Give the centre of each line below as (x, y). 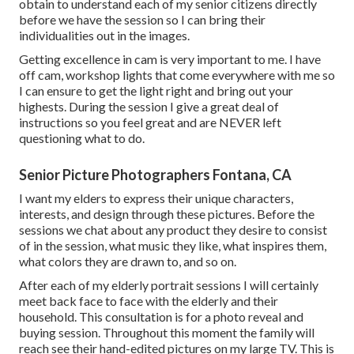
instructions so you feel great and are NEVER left (150, 122)
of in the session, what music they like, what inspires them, (173, 246)
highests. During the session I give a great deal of (149, 107)
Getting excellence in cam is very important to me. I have (170, 59)
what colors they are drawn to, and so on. (128, 262)
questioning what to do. (82, 138)
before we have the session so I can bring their (142, 20)
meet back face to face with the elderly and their (149, 301)
